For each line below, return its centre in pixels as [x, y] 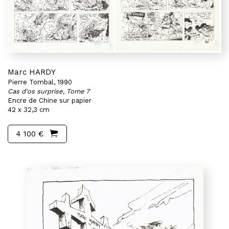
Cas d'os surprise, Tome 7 [49, 91]
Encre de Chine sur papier [50, 100]
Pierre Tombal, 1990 [40, 82]
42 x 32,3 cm [29, 110]
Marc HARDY [32, 72]
